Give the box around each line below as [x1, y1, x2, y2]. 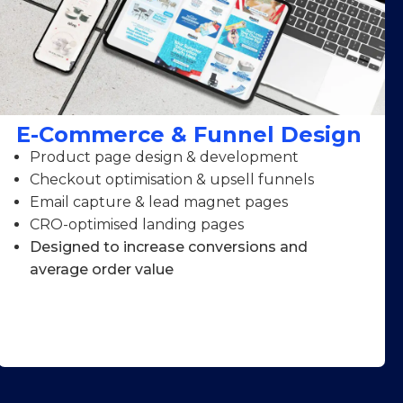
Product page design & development [29, 148, 299, 166]
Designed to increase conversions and [29, 238, 308, 256]
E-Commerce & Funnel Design [15, 121, 362, 148]
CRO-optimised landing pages [29, 216, 244, 234]
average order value [29, 261, 174, 279]
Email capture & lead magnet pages [29, 193, 288, 211]
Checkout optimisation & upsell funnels [29, 171, 314, 189]
